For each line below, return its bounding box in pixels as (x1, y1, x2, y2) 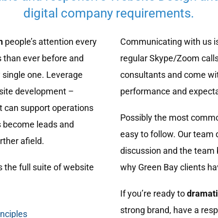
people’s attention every (2, 36, 97, 47)
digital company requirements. (23, 6, 195, 21)
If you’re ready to (120, 188, 187, 199)
